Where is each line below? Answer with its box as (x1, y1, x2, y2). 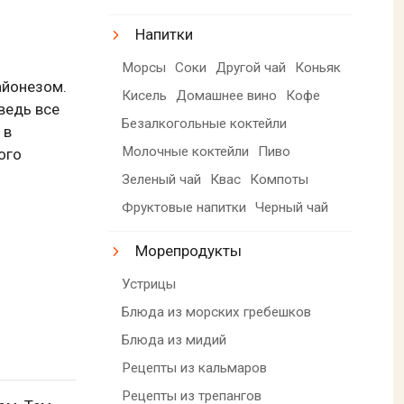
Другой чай (216, 59, 287, 76)
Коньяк (295, 59, 342, 76)
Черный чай (255, 198, 329, 216)
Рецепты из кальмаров (122, 359, 268, 376)
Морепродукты (135, 241, 243, 260)
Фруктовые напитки (122, 198, 247, 216)
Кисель (122, 87, 168, 104)
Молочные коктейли (122, 142, 250, 160)
